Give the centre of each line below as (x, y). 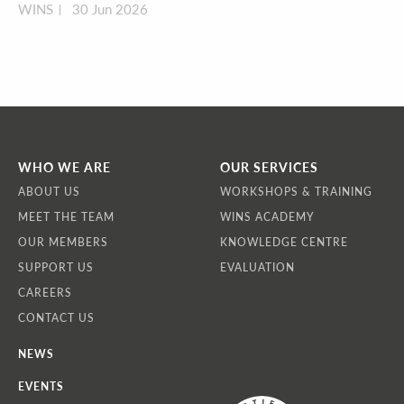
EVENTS (41, 387)
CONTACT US (56, 318)
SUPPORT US (56, 268)
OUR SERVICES (269, 167)
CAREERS (45, 293)
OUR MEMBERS (63, 243)
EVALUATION (257, 268)
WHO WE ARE (64, 167)
